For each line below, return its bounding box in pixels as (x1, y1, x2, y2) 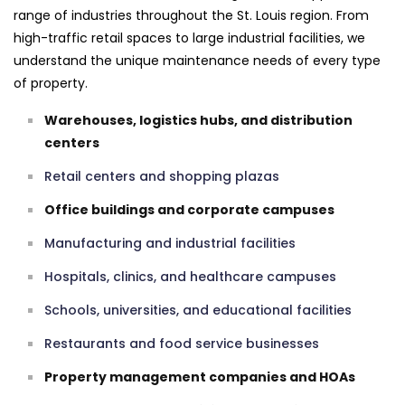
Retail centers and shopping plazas (44, 166, 279, 185)
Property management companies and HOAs (44, 367, 355, 386)
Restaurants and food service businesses (44, 334, 319, 353)
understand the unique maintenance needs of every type (14, 51, 381, 70)
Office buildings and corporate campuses (44, 200, 334, 219)
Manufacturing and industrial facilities (44, 233, 296, 252)
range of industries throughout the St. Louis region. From (14, 5, 369, 24)
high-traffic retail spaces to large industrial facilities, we (14, 28, 365, 47)
